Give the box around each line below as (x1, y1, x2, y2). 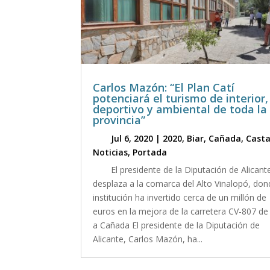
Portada (133, 146, 168, 158)
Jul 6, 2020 (111, 132, 154, 144)
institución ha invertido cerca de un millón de (93, 191, 267, 203)
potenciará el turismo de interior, (93, 90, 269, 105)
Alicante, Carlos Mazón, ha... (93, 233, 203, 245)
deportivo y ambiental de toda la (93, 101, 268, 116)
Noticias (93, 146, 128, 158)
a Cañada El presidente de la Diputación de (93, 219, 260, 231)
